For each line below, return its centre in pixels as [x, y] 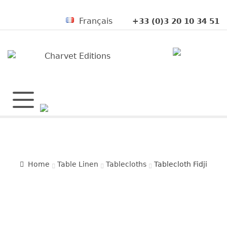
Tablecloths [126, 164]
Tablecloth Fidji [180, 164]
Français [96, 21]
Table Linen [78, 164]
